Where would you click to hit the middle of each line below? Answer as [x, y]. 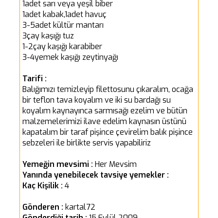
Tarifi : [35, 78]
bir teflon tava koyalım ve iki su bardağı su [97, 100]
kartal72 [80, 207]
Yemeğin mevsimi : [59, 164]
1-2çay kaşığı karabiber [62, 46]
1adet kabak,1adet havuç [64, 14]
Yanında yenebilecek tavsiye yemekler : [96, 175]
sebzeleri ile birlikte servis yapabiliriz [87, 143]
